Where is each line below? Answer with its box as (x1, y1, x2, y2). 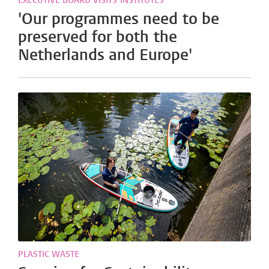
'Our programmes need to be (18, 8, 219, 29)
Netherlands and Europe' (18, 44, 193, 65)
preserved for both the (18, 26, 177, 47)
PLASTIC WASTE (18, 249, 80, 260)
